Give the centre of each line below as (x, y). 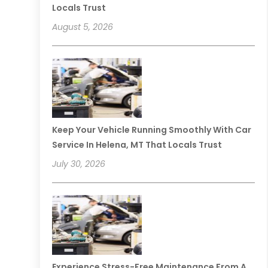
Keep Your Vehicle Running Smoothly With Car (152, 130)
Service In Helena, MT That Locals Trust (137, 145)
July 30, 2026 (79, 164)
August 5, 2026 (83, 27)
